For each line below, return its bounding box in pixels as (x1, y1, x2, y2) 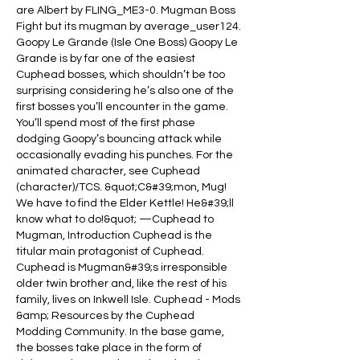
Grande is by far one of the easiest (16, 52, 195, 64)
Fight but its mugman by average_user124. (16, 20, 241, 32)
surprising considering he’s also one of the (16, 84, 234, 96)
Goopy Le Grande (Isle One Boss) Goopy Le (16, 36, 238, 48)
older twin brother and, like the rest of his (16, 277, 227, 289)
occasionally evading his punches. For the (16, 149, 233, 161)
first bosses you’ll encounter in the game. (16, 100, 228, 112)
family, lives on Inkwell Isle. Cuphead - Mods (16, 293, 240, 305)
